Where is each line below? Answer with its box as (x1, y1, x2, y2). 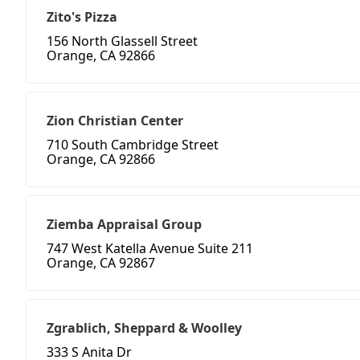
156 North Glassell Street (47, 32, 198, 51)
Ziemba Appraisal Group (47, 215, 202, 234)
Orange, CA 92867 (47, 254, 155, 272)
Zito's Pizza (47, 8, 117, 27)
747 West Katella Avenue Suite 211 (47, 239, 253, 258)
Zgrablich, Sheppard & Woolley (47, 319, 242, 337)
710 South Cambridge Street (47, 136, 219, 154)
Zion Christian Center (47, 112, 183, 130)
